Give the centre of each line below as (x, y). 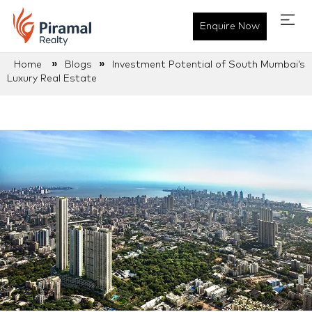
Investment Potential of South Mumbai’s (209, 65)
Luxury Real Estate (52, 79)
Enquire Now (230, 26)
